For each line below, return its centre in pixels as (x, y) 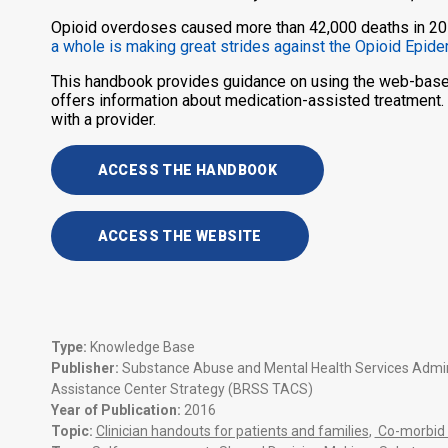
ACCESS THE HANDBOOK (187, 169)
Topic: (73, 430)
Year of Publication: (117, 409)
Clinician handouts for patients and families (232, 430)
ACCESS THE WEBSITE (179, 235)
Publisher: (86, 367)
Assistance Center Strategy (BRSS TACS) (181, 388)
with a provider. (103, 119)
